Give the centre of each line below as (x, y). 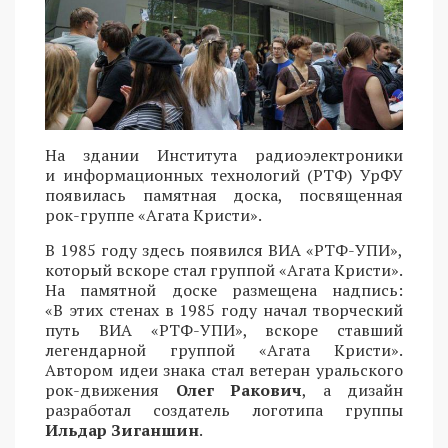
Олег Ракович (238, 390)
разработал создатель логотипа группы (224, 410)
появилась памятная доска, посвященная (224, 195)
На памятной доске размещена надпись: (224, 290)
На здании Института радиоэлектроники (224, 155)
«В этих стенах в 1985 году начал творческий (224, 310)
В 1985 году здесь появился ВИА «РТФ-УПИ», (224, 250)
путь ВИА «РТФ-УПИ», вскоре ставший (224, 330)
